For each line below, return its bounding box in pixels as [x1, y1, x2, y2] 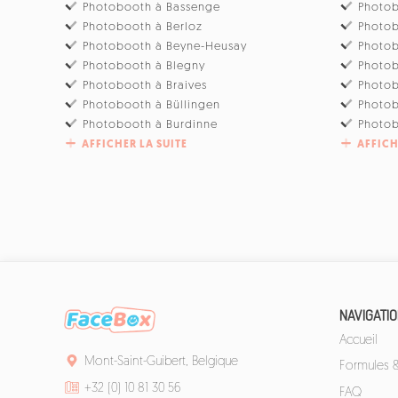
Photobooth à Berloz [83, 20, 203, 33]
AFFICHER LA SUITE [82, 139, 187, 150]
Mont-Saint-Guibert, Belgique [84, 355, 238, 370]
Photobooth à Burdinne [83, 118, 219, 131]
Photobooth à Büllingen [83, 99, 221, 111]
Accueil [339, 333, 378, 347]
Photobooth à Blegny [83, 60, 206, 72]
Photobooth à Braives [83, 79, 208, 92]
